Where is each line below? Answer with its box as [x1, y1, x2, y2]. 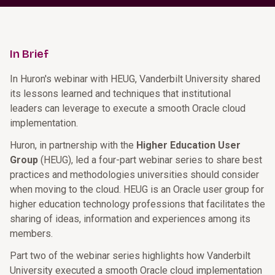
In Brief [10, 47, 48, 61]
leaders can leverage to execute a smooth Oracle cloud [10, 103, 246, 114]
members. [10, 228, 53, 239]
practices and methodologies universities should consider [10, 169, 259, 180]
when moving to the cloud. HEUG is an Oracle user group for [10, 184, 264, 195]
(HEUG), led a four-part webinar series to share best [38, 154, 262, 166]
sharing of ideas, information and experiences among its [10, 213, 250, 225]
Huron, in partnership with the [10, 139, 136, 151]
